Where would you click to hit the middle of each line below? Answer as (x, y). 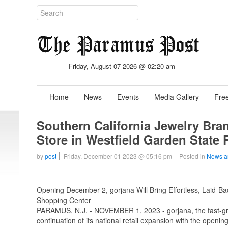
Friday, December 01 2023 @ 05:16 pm (118, 156)
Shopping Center (64, 200)
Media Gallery (177, 97)
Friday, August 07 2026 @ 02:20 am (122, 66)
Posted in (193, 156)
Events (128, 97)
